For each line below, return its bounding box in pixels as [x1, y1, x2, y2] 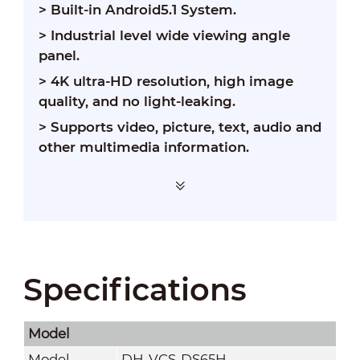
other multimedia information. [38, 139, 249, 156]
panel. [38, 47, 80, 63]
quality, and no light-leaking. [38, 93, 235, 110]
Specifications [22, 270, 247, 309]
